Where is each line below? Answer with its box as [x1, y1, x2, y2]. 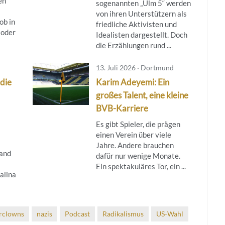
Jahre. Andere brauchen [95, 140, 174, 150]
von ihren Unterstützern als [95, 9, 187, 18]
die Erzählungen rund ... [95, 40, 171, 50]
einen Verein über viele [95, 130, 171, 139]
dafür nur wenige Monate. [95, 151, 180, 160]
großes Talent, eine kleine [95, 89, 188, 100]
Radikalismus [102, 209, 144, 218]
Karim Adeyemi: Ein [95, 76, 169, 87]
